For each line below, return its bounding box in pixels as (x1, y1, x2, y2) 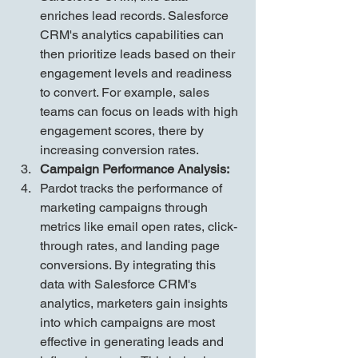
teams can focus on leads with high (40, 104, 241, 120)
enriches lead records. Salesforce (40, 8, 232, 24)
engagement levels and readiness (40, 66, 235, 82)
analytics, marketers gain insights (40, 296, 231, 312)
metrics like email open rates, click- (40, 219, 237, 235)
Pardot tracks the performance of (40, 181, 225, 197)
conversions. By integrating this (40, 257, 219, 273)
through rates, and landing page (40, 238, 223, 254)
